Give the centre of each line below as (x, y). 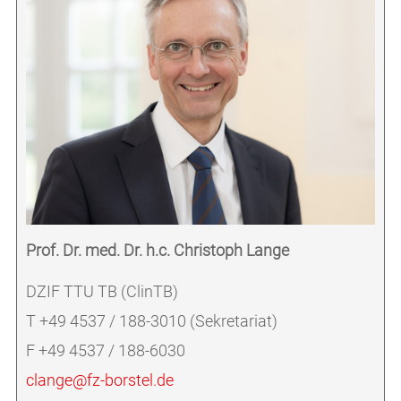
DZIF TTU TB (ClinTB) (102, 291)
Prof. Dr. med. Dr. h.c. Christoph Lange (157, 250)
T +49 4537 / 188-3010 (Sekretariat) (151, 321)
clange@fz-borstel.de (99, 380)
